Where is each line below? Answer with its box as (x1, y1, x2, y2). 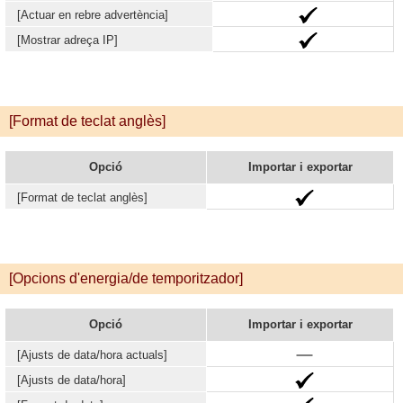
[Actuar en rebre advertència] (17, 8, 168, 22)
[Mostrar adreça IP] (17, 33, 118, 47)
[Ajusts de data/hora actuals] (17, 348, 167, 362)
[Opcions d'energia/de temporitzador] (9, 271, 243, 286)
